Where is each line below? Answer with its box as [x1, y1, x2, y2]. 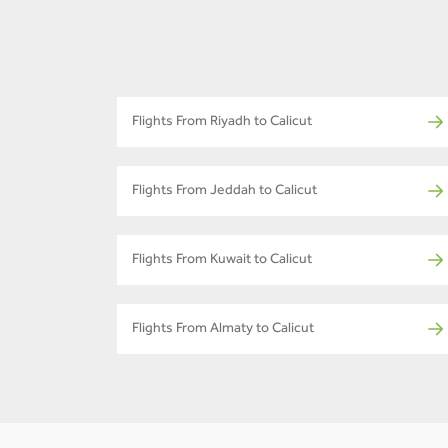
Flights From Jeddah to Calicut [132, 185, 317, 200]
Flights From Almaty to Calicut [132, 323, 314, 338]
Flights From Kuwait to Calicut [132, 254, 312, 269]
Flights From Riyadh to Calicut [132, 116, 312, 131]
